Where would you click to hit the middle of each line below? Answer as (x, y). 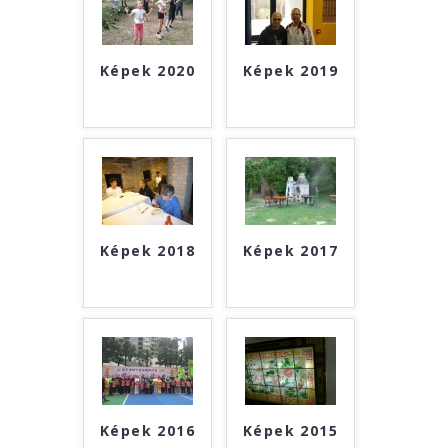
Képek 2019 (290, 70)
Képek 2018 (147, 250)
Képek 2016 (147, 430)
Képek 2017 (290, 250)
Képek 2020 (147, 70)
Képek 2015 (290, 430)
